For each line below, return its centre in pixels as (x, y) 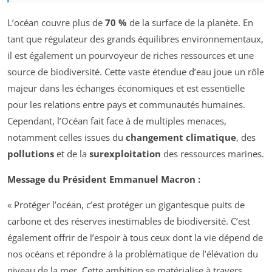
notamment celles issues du (66, 137)
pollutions (31, 153)
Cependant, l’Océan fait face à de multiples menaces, (117, 121)
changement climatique (181, 137)
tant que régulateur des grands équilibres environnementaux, (135, 39)
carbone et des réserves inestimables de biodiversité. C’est (129, 221)
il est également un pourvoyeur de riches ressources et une (131, 55)
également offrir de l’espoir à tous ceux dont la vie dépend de (135, 237)
